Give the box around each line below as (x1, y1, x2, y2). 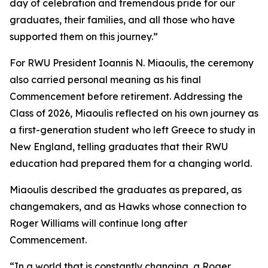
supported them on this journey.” (10, 31, 158, 42)
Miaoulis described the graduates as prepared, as (10, 184, 242, 196)
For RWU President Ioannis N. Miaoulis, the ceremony (10, 57, 254, 69)
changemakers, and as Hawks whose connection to (10, 200, 246, 212)
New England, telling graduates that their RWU (10, 141, 228, 153)
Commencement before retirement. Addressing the (10, 90, 243, 102)
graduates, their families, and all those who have (10, 14, 235, 26)
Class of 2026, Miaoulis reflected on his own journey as (10, 107, 258, 119)
